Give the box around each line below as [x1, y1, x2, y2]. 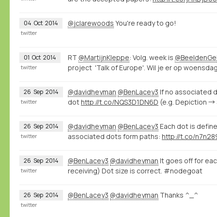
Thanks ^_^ [158, 190, 198, 200]
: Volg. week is [129, 52, 175, 62]
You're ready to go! [114, 18, 176, 28]
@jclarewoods [68, 18, 114, 28]
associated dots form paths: [68, 131, 162, 141]
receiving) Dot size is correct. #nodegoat [68, 166, 202, 175]
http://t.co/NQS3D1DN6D [81, 97, 158, 107]
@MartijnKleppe [78, 52, 129, 62]
